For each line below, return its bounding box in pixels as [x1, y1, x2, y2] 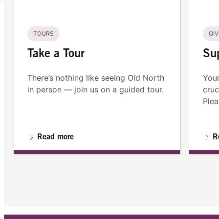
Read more [37, 133, 74, 141]
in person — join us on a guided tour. [27, 85, 164, 95]
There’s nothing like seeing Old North [27, 73, 164, 83]
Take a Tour [27, 49, 85, 60]
